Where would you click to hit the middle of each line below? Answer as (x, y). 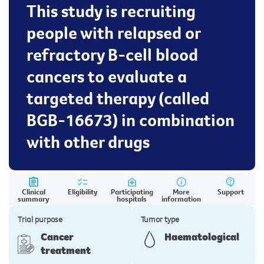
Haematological (202, 237)
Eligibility (83, 192)
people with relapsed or (113, 33)
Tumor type (160, 220)
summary (34, 199)
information (181, 199)
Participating (132, 192)
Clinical (33, 192)
